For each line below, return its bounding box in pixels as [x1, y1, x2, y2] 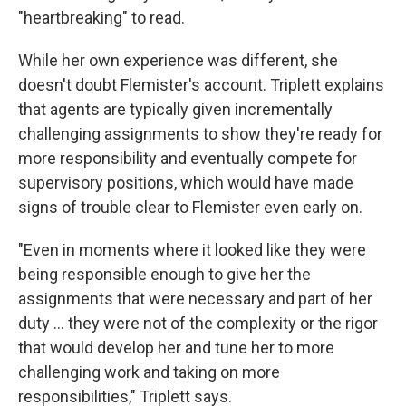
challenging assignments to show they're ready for [18, 123, 382, 143]
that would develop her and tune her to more [18, 337, 334, 357]
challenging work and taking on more [18, 362, 280, 382]
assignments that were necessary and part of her [18, 288, 372, 308]
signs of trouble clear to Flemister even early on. [18, 197, 362, 217]
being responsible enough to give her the [18, 264, 311, 284]
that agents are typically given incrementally [18, 99, 333, 119]
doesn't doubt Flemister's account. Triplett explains [18, 74, 384, 94]
